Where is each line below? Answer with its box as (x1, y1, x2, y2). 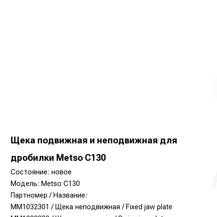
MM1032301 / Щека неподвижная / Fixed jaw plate (11, 202, 173, 211)
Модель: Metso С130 (11, 179, 80, 188)
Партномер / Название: (11, 190, 88, 200)
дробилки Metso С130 (11, 152, 106, 163)
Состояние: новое (11, 167, 72, 176)
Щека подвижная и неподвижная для (11, 135, 178, 145)
